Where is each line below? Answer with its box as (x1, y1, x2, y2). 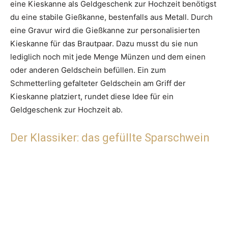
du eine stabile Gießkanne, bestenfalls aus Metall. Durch (10, 12, 213, 22)
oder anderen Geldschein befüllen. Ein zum (10, 65, 166, 75)
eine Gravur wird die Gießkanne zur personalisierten (10, 25, 200, 36)
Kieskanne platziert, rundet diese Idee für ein (10, 92, 174, 102)
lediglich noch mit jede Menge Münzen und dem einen (10, 52, 206, 62)
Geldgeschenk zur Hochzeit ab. (10, 105, 123, 115)
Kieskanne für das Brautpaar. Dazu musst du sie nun (10, 39, 198, 49)
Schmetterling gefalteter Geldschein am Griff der (10, 78, 186, 89)
